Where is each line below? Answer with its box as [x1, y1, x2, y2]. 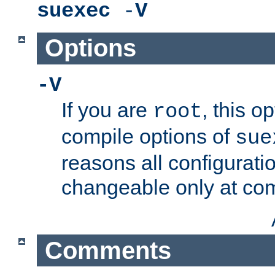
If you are [61, 98, 153, 122]
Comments [44, 236, 171, 264]
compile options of [61, 125, 235, 149]
